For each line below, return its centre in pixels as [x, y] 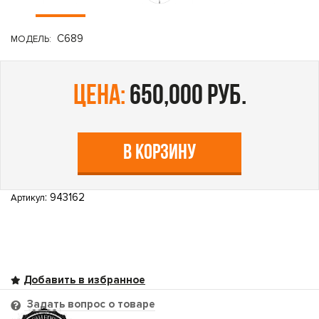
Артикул [28, 198]
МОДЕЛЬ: [31, 39]
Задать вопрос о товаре [90, 304]
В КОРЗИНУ [159, 153]
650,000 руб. [185, 97]
